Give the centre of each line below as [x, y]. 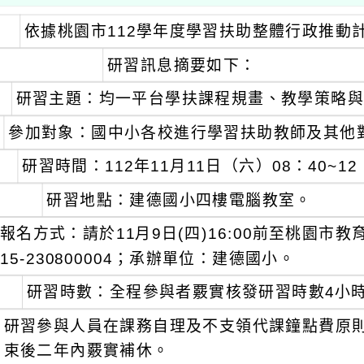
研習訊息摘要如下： [182, 65]
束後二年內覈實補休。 [87, 350]
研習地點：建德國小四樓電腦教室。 [179, 200]
